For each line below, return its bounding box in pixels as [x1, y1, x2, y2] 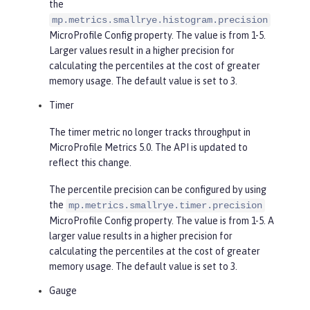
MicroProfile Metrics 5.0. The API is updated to [49, 142, 248, 154]
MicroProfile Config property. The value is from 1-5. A [49, 215, 274, 227]
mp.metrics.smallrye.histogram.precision [52, 15, 268, 26]
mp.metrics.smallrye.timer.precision [69, 200, 262, 212]
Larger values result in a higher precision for [49, 45, 235, 57]
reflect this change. [49, 157, 131, 169]
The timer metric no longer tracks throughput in [49, 127, 250, 138]
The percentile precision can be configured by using [49, 184, 266, 196]
